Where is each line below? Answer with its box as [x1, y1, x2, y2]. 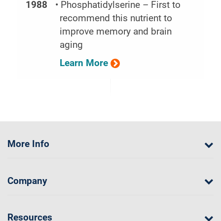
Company [7, 175, 47, 186]
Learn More [59, 57, 108, 69]
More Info [7, 139, 49, 149]
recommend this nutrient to [59, 13, 172, 24]
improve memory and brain [59, 26, 172, 37]
